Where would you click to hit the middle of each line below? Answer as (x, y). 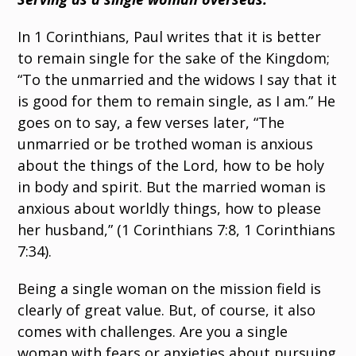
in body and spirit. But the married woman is (172, 187)
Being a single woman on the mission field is (170, 288)
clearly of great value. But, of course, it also (167, 310)
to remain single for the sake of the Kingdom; (174, 58)
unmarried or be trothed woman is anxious (166, 144)
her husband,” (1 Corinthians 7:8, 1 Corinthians (177, 230)
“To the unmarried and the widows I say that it (178, 79)
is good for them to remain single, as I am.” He (177, 101)
